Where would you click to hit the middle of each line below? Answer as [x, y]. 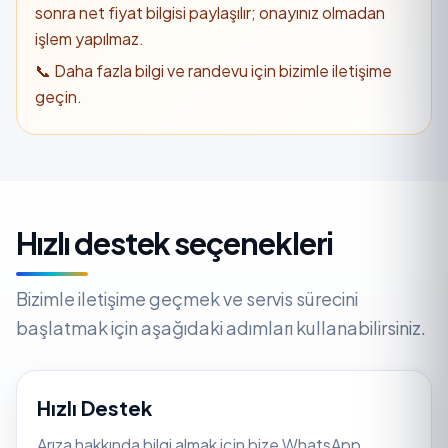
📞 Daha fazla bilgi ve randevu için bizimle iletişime [213, 70]
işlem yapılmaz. [89, 38]
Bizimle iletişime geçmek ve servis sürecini [187, 298]
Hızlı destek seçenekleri [174, 242]
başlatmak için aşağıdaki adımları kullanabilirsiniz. [221, 327]
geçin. [58, 96]
